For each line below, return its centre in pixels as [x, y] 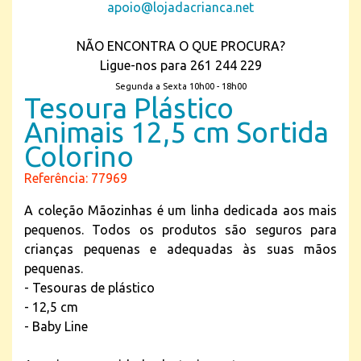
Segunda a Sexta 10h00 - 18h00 [180, 86]
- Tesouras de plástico [89, 288]
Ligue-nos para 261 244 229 [180, 65]
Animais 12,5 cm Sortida [176, 132]
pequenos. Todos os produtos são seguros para [180, 230]
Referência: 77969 [76, 178]
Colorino [79, 156]
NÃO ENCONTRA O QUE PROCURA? [180, 46]
